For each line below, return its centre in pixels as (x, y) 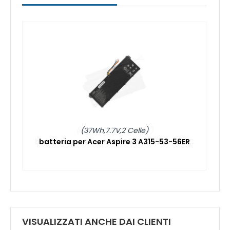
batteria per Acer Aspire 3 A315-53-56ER (114, 142)
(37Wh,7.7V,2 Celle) (114, 131)
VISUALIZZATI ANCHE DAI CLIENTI (97, 222)
